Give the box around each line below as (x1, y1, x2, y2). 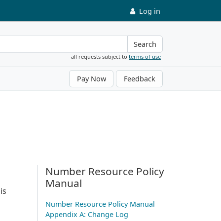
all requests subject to (71, 52, 129, 60)
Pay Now (76, 74, 106, 83)
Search (134, 39, 156, 49)
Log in (139, 6, 160, 16)
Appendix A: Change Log (45, 209, 128, 219)
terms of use (129, 52, 161, 60)
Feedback (123, 74, 155, 83)
